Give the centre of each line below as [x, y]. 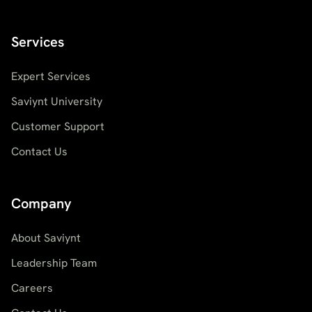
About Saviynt [46, 238]
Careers [32, 288]
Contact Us [39, 152]
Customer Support [58, 127]
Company [41, 204]
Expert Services [51, 77]
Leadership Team [54, 263]
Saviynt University [57, 102]
